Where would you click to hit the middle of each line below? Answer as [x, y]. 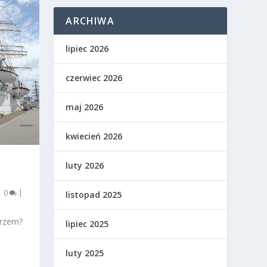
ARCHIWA [90, 21]
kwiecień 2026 [94, 136]
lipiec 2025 [87, 224]
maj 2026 [85, 107]
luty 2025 [85, 253]
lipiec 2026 [87, 49]
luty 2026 [85, 166]
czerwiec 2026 [94, 78]
